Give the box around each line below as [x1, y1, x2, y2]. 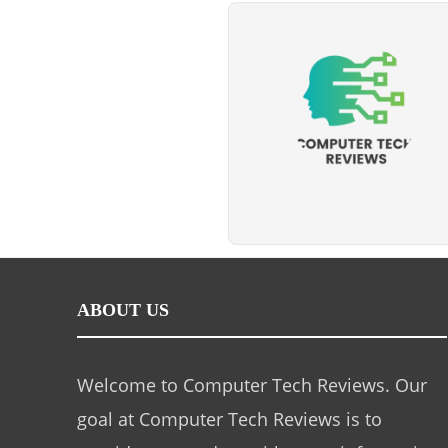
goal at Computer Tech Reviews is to [77, 407, 382, 432]
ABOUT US [77, 300, 169, 321]
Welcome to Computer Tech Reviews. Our [77, 373, 427, 398]
